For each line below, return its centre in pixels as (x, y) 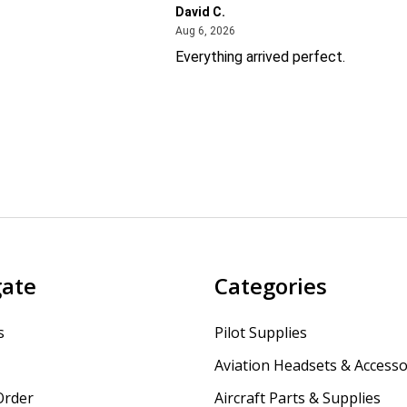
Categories (271, 286)
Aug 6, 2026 (206, 31)
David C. (201, 12)
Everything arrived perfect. (261, 57)
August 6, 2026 (273, 30)
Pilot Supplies (261, 333)
